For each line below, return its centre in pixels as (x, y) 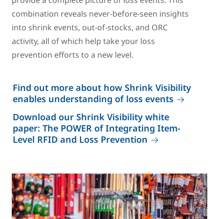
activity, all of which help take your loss (83, 41)
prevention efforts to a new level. (73, 55)
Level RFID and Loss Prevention (80, 139)
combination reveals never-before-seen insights (100, 14)
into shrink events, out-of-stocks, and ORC (90, 27)
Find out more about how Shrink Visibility (102, 88)
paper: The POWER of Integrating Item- (97, 128)
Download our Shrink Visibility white (91, 117)
